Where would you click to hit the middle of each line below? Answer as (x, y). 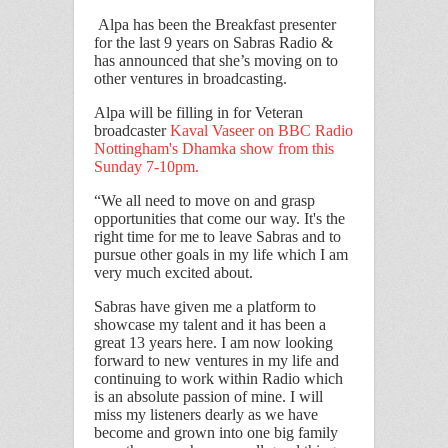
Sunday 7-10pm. (146, 167)
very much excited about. (173, 273)
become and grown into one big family (216, 433)
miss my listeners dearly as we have (206, 415)
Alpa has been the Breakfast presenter (215, 25)
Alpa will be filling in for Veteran (198, 113)
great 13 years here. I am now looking (213, 343)
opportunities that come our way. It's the (219, 219)
